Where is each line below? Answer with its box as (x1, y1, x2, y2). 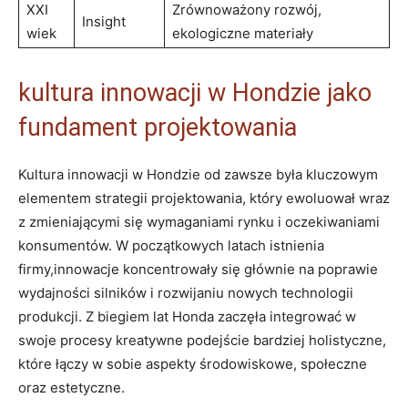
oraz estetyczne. (18, 379, 125, 397)
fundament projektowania (18, 113, 297, 143)
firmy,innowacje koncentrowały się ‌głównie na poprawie (18, 260, 378, 279)
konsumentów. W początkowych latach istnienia (18, 237, 324, 255)
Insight (82, 13, 126, 31)
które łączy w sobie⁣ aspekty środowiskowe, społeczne (18, 355, 367, 373)
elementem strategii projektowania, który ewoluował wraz (18, 189, 390, 208)
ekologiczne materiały (172, 25, 313, 43)
